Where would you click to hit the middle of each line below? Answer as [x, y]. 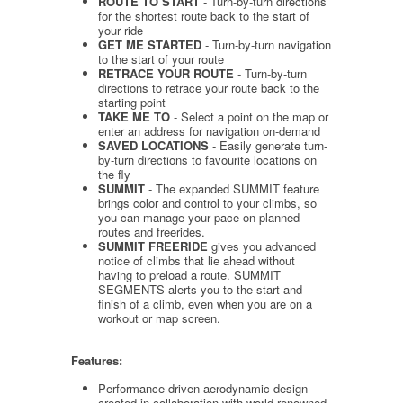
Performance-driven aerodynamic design [203, 388]
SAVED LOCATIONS [153, 145]
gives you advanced [262, 246]
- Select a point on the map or [249, 116]
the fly [114, 174]
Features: [97, 360]
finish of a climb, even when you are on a [205, 303]
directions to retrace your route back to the [209, 87]
